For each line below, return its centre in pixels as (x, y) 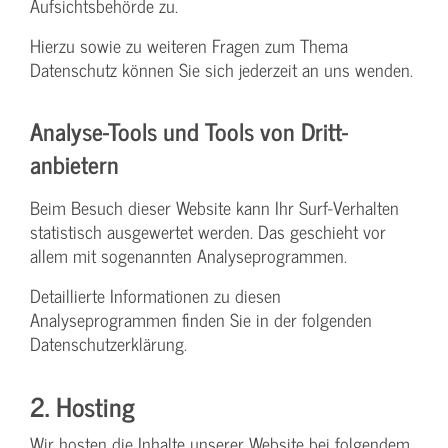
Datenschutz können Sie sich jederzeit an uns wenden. (221, 69)
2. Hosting (82, 405)
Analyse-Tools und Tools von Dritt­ (189, 130)
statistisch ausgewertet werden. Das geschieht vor (208, 231)
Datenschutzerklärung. (108, 343)
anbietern (74, 163)
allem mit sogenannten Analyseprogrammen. (188, 255)
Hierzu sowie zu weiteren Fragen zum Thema (189, 45)
